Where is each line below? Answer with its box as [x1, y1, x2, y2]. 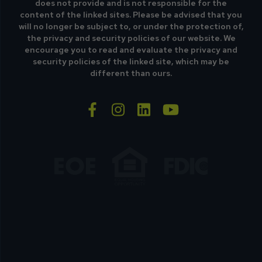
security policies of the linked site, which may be [33, 56, 229, 67]
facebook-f [96, 96, 177, 116]
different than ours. [90, 68, 172, 78]
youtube [178, 96, 239, 116]
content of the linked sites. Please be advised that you [20, 9, 242, 20]
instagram [123, 96, 197, 116]
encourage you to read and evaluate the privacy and [25, 44, 237, 55]
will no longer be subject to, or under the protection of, [18, 21, 244, 32]
